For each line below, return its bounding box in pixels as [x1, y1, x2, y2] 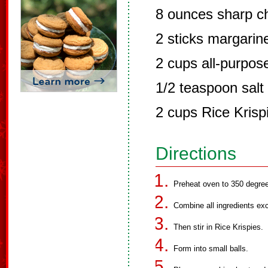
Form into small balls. [173, 244, 248, 253]
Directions [156, 144, 236, 163]
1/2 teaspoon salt [156, 80, 264, 96]
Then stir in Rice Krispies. [173, 223, 263, 232]
